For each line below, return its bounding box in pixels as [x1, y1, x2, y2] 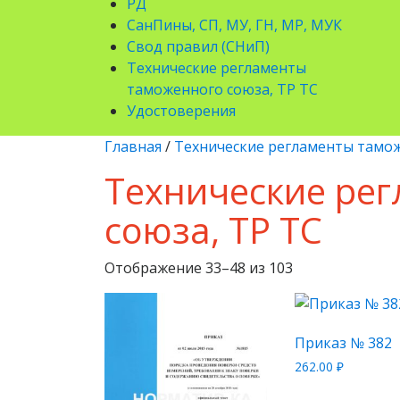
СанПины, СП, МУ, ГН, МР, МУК [127, 15, 342, 35]
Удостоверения [127, 101, 236, 121]
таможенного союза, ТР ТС [127, 79, 318, 99]
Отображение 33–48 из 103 [104, 258, 293, 278]
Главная [104, 137, 162, 156]
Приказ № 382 [295, 333, 393, 353]
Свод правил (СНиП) [127, 37, 270, 56]
